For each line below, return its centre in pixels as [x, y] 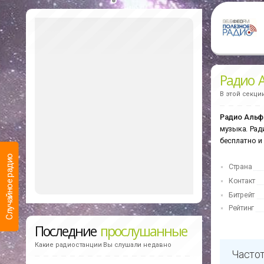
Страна [240, 167]
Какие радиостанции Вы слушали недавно [103, 245]
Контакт [242, 181]
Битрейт [242, 195]
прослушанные [144, 231]
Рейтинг [241, 208]
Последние [68, 231]
